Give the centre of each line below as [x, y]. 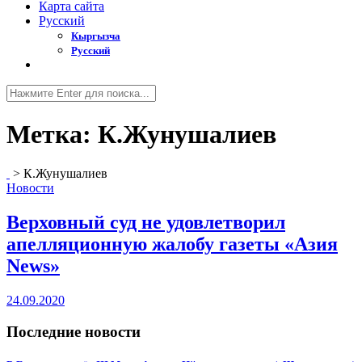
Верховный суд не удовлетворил [146, 223]
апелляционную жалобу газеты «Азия [172, 244]
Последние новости [74, 331]
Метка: [52, 134]
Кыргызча [96, 36]
